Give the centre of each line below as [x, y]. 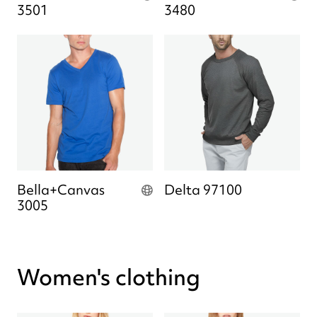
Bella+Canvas [61, 190]
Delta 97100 [203, 190]
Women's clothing [109, 277]
